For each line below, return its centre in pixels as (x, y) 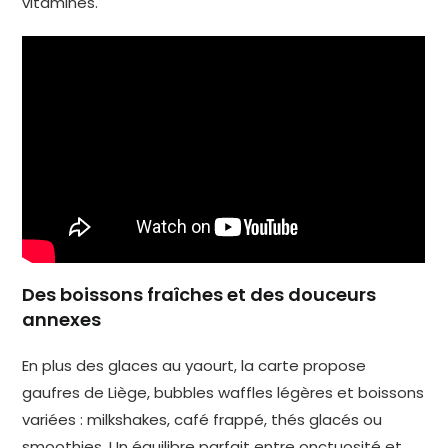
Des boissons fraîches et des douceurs (199, 295)
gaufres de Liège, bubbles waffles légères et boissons (223, 393)
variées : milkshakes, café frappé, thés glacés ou (202, 420)
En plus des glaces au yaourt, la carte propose (194, 366)
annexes (62, 320)
